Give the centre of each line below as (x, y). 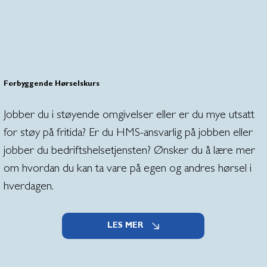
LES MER (125, 226)
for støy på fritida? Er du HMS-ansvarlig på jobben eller (128, 133)
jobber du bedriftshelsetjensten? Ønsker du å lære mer (129, 151)
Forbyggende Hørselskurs (51, 85)
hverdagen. (28, 187)
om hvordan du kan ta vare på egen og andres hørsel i (127, 169)
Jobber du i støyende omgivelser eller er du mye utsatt (129, 115)
